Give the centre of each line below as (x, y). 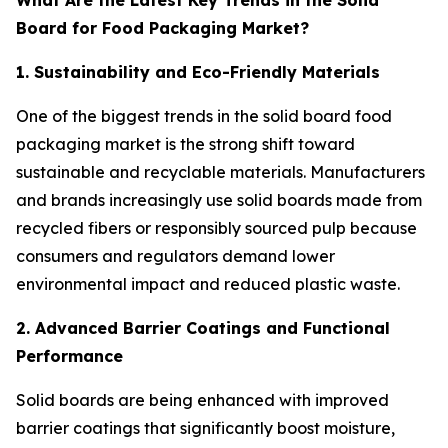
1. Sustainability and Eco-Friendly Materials (198, 72)
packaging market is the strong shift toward (185, 144)
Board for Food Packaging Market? (162, 28)
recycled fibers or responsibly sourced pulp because (216, 228)
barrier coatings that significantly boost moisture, (205, 428)
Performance (69, 356)
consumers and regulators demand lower (175, 256)
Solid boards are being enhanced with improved (202, 400)
